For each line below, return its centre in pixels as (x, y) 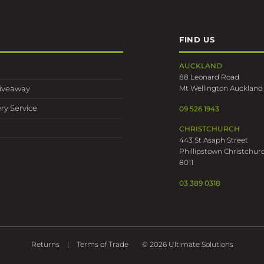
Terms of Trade (102, 245)
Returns (45, 245)
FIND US (197, 40)
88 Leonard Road (209, 77)
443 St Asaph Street (214, 140)
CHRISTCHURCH (209, 129)
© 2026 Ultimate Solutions (187, 245)
